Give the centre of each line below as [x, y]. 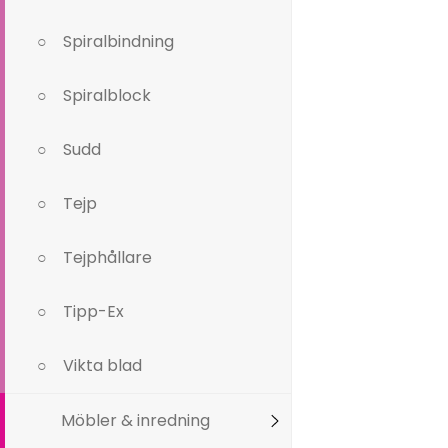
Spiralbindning [118, 41]
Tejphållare [107, 257]
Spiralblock [107, 95]
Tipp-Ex [93, 311]
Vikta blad [102, 365]
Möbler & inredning [136, 420]
